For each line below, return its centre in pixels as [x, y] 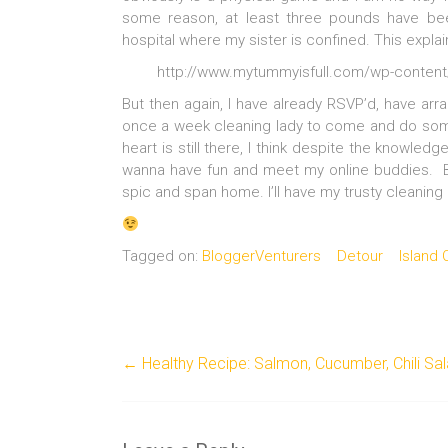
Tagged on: [162, 256]
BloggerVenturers [261, 256]
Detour [360, 256]
